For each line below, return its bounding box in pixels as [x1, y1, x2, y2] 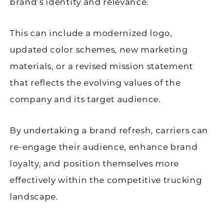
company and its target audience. [10, 94, 161, 105]
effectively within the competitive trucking [10, 175, 202, 185]
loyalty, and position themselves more [10, 159, 180, 169]
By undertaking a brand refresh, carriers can [10, 126, 208, 136]
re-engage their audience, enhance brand [10, 142, 198, 152]
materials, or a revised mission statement [10, 61, 193, 72]
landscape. [10, 192, 58, 202]
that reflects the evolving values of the [10, 78, 181, 88]
